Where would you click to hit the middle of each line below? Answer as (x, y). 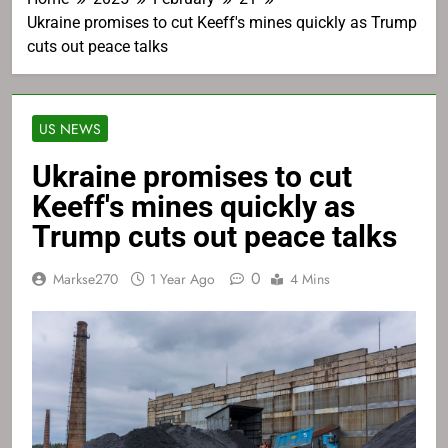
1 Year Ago (182, 279)
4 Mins (310, 279)
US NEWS (70, 129)
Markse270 (85, 279)
